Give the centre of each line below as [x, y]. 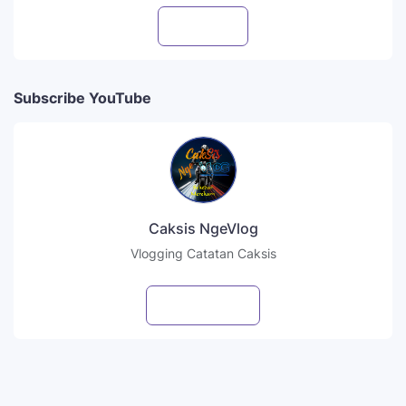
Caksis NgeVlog [203, 228]
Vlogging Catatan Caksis [203, 253]
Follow [216, 26]
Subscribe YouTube [82, 97]
